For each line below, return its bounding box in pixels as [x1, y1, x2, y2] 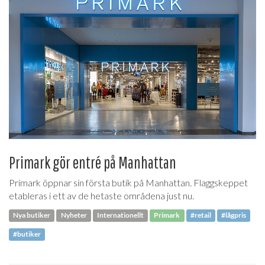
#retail [190, 211, 211, 220]
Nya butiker [13, 211, 51, 220]
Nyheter [60, 211, 87, 220]
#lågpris [221, 211, 247, 220]
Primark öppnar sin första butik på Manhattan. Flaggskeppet [9, 176, 248, 188]
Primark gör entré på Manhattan [9, 152, 176, 172]
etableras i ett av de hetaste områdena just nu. [9, 189, 194, 201]
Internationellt [96, 211, 144, 220]
